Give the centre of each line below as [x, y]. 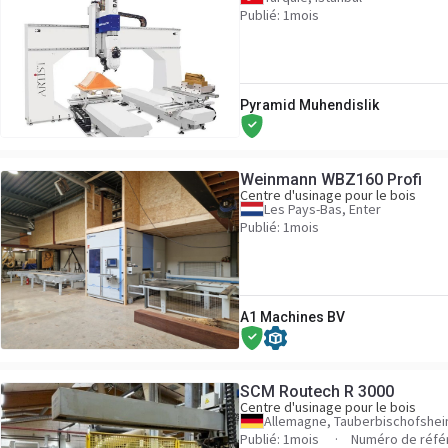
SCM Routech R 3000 [317, 391]
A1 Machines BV [292, 317]
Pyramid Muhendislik [309, 105]
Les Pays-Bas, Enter [322, 209]
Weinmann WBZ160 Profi [331, 179]
